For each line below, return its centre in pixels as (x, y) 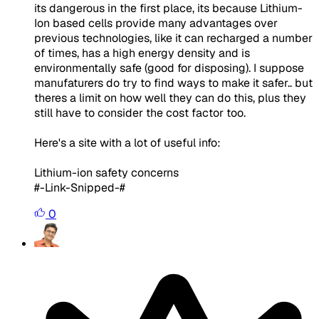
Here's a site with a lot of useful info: (127, 142)
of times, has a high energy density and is (142, 53)
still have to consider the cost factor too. (140, 113)
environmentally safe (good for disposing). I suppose (169, 68)
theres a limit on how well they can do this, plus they (170, 98)
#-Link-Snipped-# (80, 187)
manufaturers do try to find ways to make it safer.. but (173, 83)
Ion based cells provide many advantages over (156, 23)
